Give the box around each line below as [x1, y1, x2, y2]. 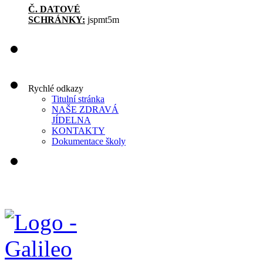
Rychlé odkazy [28, 83, 83, 94]
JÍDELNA [52, 115, 91, 126]
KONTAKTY [52, 126, 105, 136]
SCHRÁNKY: [28, 15, 85, 25]
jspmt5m [85, 15, 119, 25]
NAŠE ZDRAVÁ [52, 104, 119, 115]
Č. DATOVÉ [28, 4, 80, 15]
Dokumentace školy [52, 136, 126, 147]
